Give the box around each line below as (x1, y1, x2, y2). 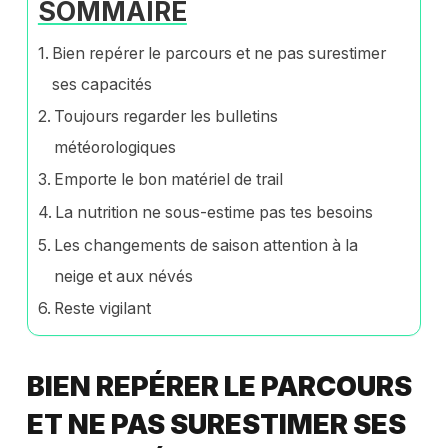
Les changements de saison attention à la (54, 236, 359, 256)
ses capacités (52, 75, 153, 95)
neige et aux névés (54, 267, 194, 287)
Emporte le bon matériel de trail (54, 170, 284, 190)
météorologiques (54, 138, 177, 158)
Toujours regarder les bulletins (54, 107, 279, 127)
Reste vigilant (54, 299, 152, 319)
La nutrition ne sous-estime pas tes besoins (55, 203, 374, 223)
